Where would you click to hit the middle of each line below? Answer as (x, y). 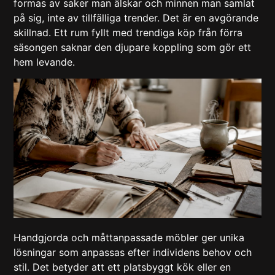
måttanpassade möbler (145, 237)
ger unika (222, 237)
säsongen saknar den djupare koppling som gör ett (133, 48)
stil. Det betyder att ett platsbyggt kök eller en (122, 267)
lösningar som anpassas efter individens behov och (133, 252)
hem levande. (45, 62)
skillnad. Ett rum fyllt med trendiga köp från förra (128, 33)
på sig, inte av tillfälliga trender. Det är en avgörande (136, 18)
